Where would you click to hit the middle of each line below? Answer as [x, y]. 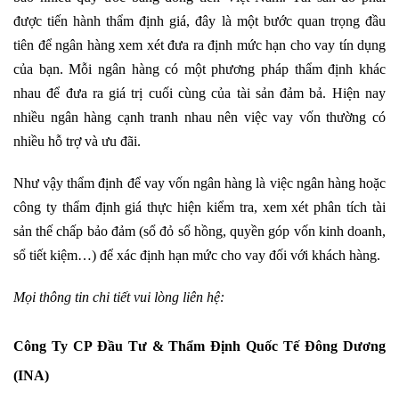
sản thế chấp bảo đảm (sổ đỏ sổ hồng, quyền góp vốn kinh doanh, [199, 231]
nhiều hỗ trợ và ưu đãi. [77, 141]
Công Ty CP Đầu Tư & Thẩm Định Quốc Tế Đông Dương [199, 346]
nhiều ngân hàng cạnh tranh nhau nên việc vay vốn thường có [199, 117]
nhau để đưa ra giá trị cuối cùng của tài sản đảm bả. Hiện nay [199, 93]
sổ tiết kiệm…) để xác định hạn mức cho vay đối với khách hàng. [197, 255]
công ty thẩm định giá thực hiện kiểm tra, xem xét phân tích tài [199, 207]
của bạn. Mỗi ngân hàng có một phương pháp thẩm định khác [199, 69]
